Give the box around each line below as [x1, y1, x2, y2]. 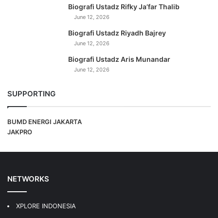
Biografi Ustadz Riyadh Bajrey [68, 29, 166, 37]
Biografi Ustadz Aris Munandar [68, 55, 170, 64]
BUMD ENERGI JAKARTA [7, 118, 82, 126]
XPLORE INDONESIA [16, 202, 76, 210]
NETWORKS [7, 174, 49, 184]
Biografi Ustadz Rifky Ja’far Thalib [68, 2, 180, 11]
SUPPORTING [7, 89, 55, 99]
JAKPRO [7, 128, 32, 136]
